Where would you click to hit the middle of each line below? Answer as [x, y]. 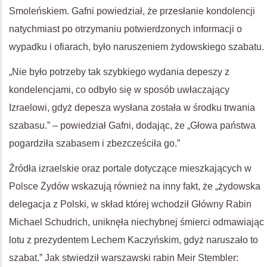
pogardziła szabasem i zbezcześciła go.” [94, 143]
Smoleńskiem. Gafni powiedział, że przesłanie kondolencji [132, 11]
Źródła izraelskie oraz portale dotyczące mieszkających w [130, 168]
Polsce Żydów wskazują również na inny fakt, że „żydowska [135, 186]
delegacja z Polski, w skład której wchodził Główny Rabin [130, 204]
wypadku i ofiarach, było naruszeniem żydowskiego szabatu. [136, 47]
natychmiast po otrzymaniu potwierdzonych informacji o [125, 29]
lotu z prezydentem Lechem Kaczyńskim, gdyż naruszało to [133, 240]
